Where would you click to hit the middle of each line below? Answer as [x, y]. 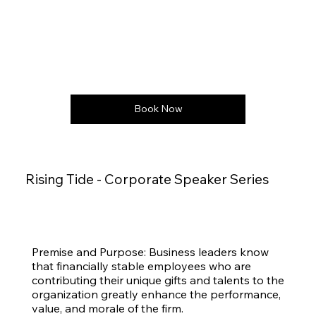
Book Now [158, 109]
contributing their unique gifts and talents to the [158, 280]
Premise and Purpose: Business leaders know [150, 251]
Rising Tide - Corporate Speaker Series [147, 180]
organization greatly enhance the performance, [156, 294]
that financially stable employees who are [141, 266]
